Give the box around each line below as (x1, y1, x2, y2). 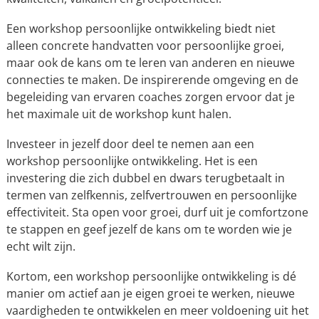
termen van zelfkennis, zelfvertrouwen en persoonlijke (6, 187, 297, 203)
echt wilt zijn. (6, 239, 75, 254)
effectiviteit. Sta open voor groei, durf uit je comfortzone (6, 204, 308, 220)
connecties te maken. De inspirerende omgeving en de (6, 72, 298, 88)
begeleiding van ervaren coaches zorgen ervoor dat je (6, 89, 295, 105)
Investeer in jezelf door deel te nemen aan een (6, 136, 254, 152)
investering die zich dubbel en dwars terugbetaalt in (6, 170, 285, 186)
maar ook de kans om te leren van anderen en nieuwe (6, 55, 295, 70)
